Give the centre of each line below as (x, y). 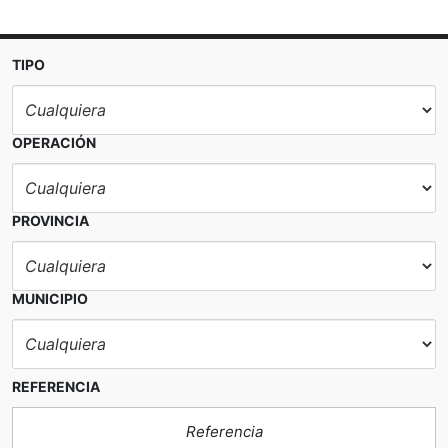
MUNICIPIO (50, 299)
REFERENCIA (56, 387)
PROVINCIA (50, 221)
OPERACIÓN (54, 143)
